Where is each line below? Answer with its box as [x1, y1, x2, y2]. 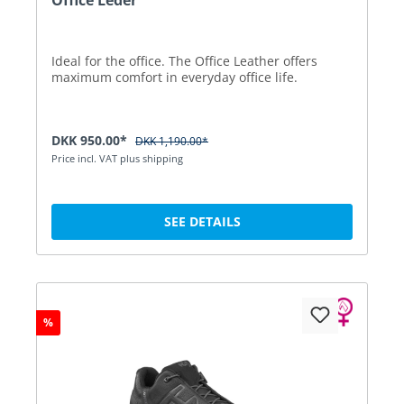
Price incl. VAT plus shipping [51, 151, 183, 165]
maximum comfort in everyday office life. [51, 68, 298, 86]
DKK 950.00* [51, 131, 131, 149]
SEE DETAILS [163, 212, 241, 230]
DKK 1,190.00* [135, 133, 208, 149]
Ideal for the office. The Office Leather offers [51, 51, 317, 69]
